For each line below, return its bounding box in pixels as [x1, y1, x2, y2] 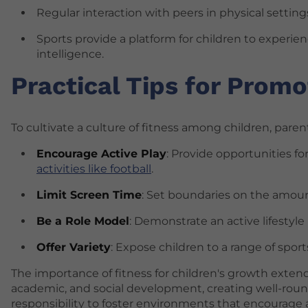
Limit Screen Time [36, 188, 142, 201]
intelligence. [36, 47, 104, 61]
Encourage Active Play [36, 146, 166, 160]
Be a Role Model [36, 214, 129, 228]
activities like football [36, 162, 151, 175]
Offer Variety [36, 240, 111, 254]
